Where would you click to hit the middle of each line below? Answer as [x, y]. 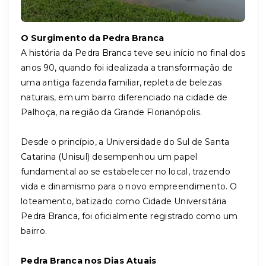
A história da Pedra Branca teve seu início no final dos [133, 53]
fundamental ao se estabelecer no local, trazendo [126, 172]
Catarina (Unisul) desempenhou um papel [109, 157]
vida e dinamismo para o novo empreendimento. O [129, 186]
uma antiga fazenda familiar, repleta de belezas [121, 83]
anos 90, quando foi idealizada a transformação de [127, 68]
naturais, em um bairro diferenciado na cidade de [124, 97]
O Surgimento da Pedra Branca [93, 38]
